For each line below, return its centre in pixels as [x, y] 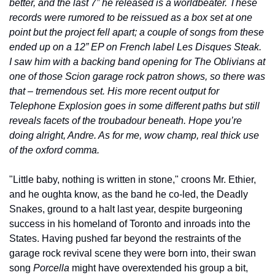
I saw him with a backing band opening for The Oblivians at [137, 61]
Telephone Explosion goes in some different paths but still [134, 106]
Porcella [51, 268]
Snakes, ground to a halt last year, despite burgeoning [126, 209]
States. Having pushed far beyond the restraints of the [125, 238]
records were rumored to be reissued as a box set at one [131, 17]
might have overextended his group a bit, [159, 268]
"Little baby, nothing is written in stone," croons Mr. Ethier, [133, 179]
